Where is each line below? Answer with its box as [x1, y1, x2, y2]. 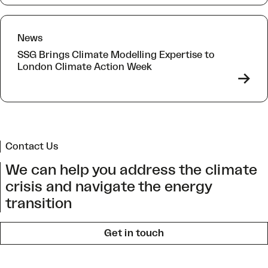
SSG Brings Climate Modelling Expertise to [17, 50, 215, 60]
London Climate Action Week [17, 62, 152, 72]
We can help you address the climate [5, 163, 257, 178]
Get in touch [104, 228, 164, 238]
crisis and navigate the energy [5, 179, 212, 194]
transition [5, 196, 72, 211]
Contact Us [5, 141, 58, 151]
